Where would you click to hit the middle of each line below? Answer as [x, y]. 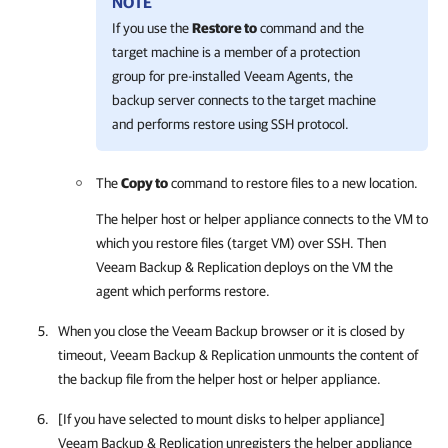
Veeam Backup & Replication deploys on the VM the [244, 267]
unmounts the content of [346, 355]
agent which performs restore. [183, 291]
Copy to [144, 183]
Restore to [224, 28]
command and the [310, 28]
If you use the [152, 28]
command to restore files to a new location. [293, 183]
